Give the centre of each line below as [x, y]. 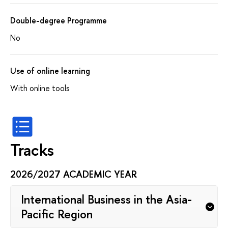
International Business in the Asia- [106, 199]
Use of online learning [50, 70]
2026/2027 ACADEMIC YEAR [74, 174]
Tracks [32, 150]
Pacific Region [57, 214]
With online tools [40, 88]
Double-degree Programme [59, 20]
